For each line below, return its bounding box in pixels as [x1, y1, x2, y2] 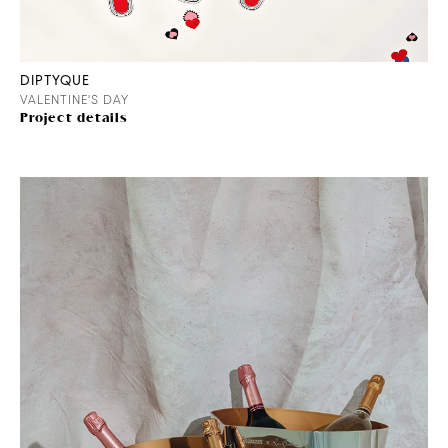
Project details [20, 112, 128, 125]
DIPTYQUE [20, 70, 90, 89]
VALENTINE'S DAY [20, 90, 129, 108]
